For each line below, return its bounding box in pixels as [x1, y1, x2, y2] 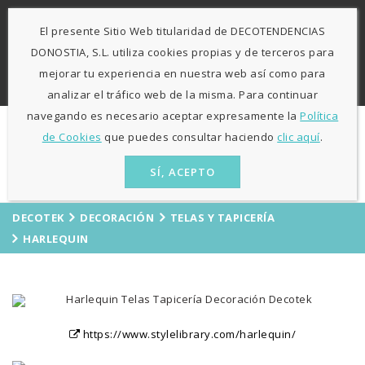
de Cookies [42, 130, 102, 144]
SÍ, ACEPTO [150, 165, 215, 179]
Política [300, 108, 339, 123]
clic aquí [277, 130, 320, 144]
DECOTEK [12, 210, 64, 226]
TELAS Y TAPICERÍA [169, 210, 275, 226]
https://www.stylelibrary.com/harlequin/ [80, 327, 297, 342]
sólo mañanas [132, 57, 209, 73]
